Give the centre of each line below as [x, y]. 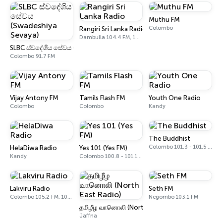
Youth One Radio [175, 98]
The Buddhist [169, 139]
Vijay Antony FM [34, 98]
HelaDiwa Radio [33, 148]
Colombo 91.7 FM [32, 56]
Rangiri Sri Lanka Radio [113, 29]
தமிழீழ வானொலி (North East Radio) [131, 207]
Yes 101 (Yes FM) [103, 148]
